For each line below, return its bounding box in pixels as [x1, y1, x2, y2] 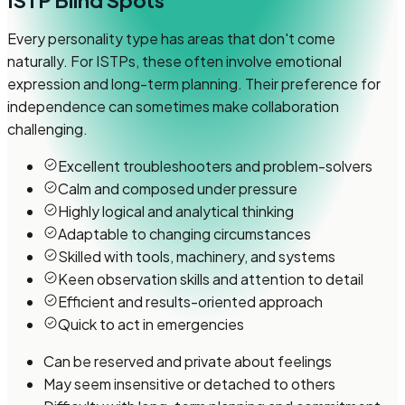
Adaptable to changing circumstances [58, 224, 311, 243]
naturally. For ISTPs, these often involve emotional [7, 52, 342, 71]
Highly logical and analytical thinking [58, 202, 294, 221]
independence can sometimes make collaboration [7, 97, 339, 116]
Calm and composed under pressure [58, 179, 297, 198]
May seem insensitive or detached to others [43, 374, 335, 393]
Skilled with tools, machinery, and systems [58, 247, 335, 266]
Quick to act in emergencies [58, 315, 244, 334]
